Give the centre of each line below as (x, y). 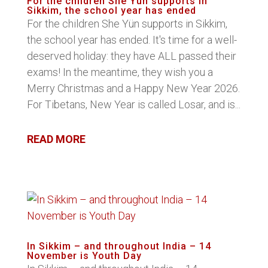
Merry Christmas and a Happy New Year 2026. (133, 88)
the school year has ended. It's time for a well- (132, 40)
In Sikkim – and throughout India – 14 (119, 246)
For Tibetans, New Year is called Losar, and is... (133, 104)
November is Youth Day (84, 256)
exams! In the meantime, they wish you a (120, 72)
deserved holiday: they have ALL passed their (131, 56)
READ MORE (56, 139)
